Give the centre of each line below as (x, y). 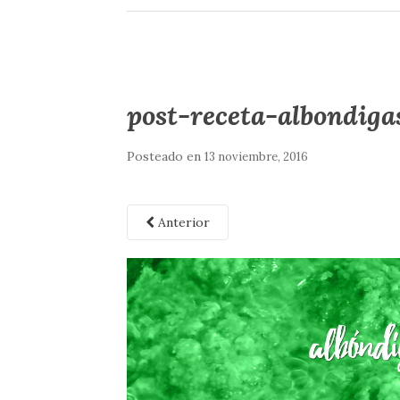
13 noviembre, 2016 (256, 157)
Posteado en (166, 156)
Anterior (182, 222)
